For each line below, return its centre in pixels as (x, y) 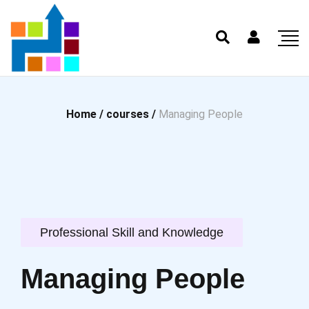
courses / (132, 114)
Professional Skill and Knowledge (132, 232)
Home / (86, 114)
